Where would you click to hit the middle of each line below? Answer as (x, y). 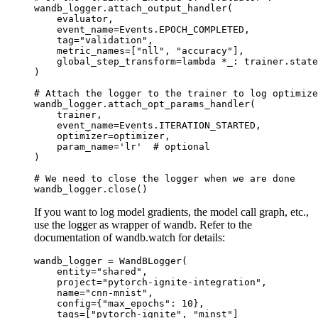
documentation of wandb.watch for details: (130, 237)
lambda (199, 61)
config (74, 303)
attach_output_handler (168, 8)
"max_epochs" (136, 303)
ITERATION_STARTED (207, 125)
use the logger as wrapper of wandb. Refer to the (143, 224)
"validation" (114, 40)
